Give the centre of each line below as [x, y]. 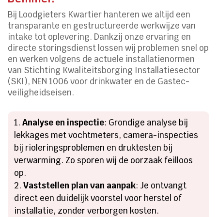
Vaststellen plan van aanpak [80, 185]
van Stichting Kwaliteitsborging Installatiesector [104, 70]
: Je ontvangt [161, 185]
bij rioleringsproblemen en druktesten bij [93, 147]
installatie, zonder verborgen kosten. [87, 210]
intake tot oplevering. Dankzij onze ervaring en [100, 37]
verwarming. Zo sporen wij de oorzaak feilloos [104, 160]
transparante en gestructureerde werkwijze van [102, 25]
